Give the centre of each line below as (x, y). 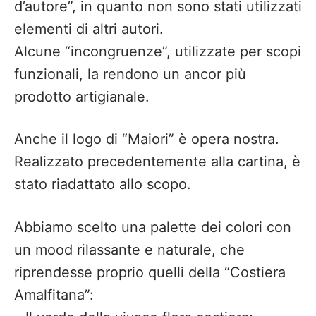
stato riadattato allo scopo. (103, 184)
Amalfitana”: (54, 294)
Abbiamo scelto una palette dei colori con (153, 227)
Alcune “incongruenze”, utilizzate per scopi (158, 52)
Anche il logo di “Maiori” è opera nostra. (147, 139)
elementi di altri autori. (89, 29)
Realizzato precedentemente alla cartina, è (157, 162)
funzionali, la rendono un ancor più (130, 74)
